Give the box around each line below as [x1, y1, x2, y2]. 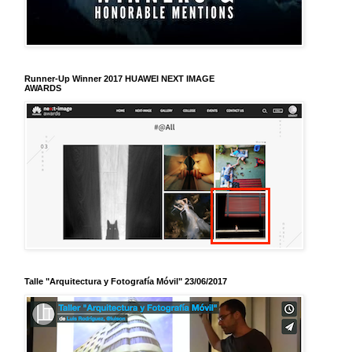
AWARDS [24, 82, 61, 93]
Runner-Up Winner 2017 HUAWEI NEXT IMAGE [24, 73, 214, 83]
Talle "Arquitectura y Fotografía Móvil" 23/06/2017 [24, 276, 227, 286]
